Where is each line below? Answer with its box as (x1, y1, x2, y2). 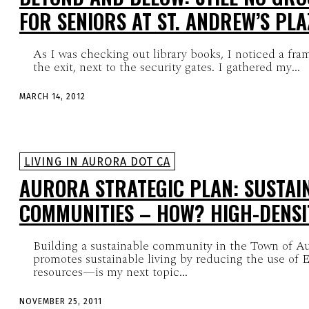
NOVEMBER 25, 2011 (19, 297, 102, 307)
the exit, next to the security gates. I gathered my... (33, 57, 300, 77)
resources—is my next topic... (33, 263, 188, 282)
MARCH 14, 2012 (19, 91, 86, 101)
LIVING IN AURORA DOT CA (24, 155, 170, 169)
